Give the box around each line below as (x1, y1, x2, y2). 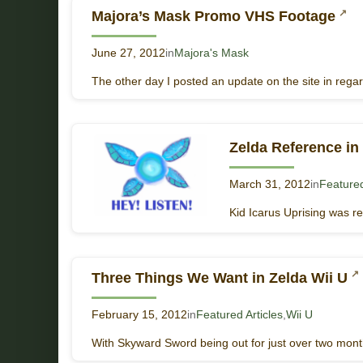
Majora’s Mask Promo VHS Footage (92, 8, 335, 25)
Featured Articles (196, 309, 283, 322)
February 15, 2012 (92, 309, 187, 322)
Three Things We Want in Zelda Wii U (92, 270, 348, 287)
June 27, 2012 (92, 47, 165, 60)
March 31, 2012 (229, 177, 310, 190)
